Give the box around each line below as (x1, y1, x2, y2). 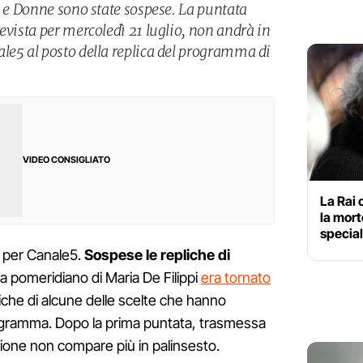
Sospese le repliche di (84, 246, 230, 264)
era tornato (201, 269, 271, 287)
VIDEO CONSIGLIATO (23, 154, 110, 166)
